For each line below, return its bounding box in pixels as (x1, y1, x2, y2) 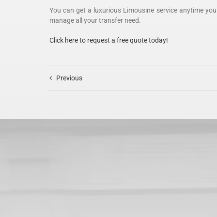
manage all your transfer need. (49, 16, 141, 25)
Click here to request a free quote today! (49, 36, 168, 45)
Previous (56, 74, 82, 82)
